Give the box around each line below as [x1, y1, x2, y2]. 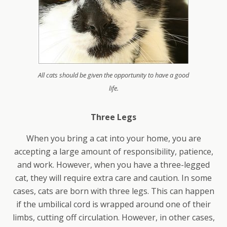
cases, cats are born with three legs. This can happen [13, 185, 214, 197]
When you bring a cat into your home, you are [26, 133, 201, 144]
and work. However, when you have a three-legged [17, 159, 210, 170]
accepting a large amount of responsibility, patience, [14, 146, 213, 157]
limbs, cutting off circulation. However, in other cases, [12, 212, 215, 223]
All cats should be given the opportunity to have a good [38, 70, 189, 80]
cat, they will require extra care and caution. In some [15, 172, 212, 183]
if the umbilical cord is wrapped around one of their [16, 199, 211, 210]
